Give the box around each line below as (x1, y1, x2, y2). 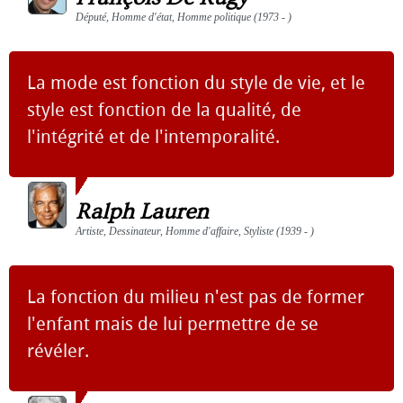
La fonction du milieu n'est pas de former (27, 286, 364, 308)
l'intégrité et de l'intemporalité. (27, 126, 280, 148)
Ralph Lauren (76, 199, 209, 225)
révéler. (27, 340, 89, 362)
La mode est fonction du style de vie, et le (27, 72, 365, 94)
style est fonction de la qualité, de (27, 99, 301, 121)
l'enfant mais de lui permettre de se (27, 313, 318, 335)
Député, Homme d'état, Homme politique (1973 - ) (76, 11, 291, 23)
